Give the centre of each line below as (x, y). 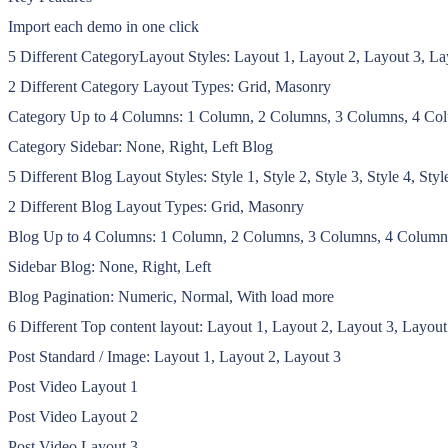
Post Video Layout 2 (73, 416)
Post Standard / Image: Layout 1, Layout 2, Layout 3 (174, 356)
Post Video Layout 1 (73, 386)
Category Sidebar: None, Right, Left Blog (140, 146)
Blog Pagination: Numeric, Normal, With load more (171, 296)
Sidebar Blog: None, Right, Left (109, 266)
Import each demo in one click (103, 26)
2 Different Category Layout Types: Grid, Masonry (169, 86)
